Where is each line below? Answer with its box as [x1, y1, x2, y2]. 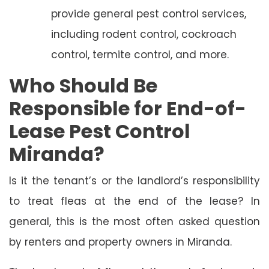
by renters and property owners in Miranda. [9, 234, 232, 249]
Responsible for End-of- [9, 94, 246, 122]
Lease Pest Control [9, 117, 190, 145]
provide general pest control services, [51, 6, 246, 21]
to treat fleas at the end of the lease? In [9, 193, 260, 208]
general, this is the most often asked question [9, 214, 260, 229]
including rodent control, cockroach [51, 26, 237, 41]
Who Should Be [9, 71, 157, 99]
